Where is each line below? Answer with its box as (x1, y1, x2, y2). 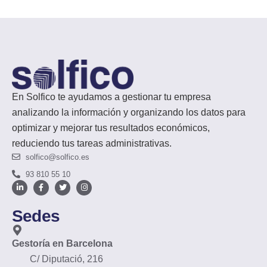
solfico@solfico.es (25, 152, 89, 162)
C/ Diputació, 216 (30, 254, 103, 265)
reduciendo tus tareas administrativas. (12, 138, 172, 148)
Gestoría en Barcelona (12, 238, 113, 249)
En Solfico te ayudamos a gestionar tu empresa (12, 91, 211, 102)
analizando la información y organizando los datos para (12, 107, 246, 117)
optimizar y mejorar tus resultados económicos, (12, 122, 210, 133)
